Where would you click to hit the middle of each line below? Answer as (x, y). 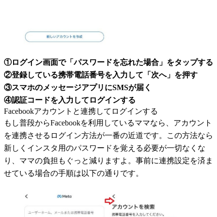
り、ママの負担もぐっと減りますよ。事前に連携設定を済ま (108, 160)
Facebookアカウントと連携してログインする (81, 111)
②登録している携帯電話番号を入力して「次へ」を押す (101, 75)
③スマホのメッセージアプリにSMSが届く (78, 87)
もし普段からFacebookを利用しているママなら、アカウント (108, 123)
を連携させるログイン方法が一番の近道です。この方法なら (108, 135)
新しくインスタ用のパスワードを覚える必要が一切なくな (105, 148)
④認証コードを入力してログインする (70, 100)
